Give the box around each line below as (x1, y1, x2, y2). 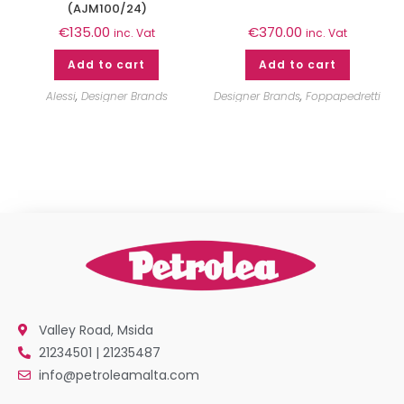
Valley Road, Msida (38, 320, 153, 339)
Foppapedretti (306, 88, 381, 105)
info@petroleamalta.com (38, 365, 199, 384)
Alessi (45, 88, 76, 105)
